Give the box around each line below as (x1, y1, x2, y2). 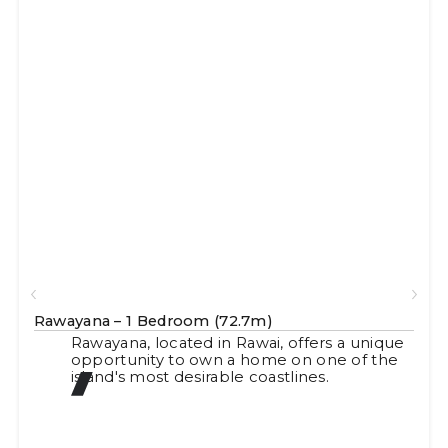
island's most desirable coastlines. (70, 368, 330, 387)
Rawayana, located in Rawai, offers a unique (70, 334, 405, 353)
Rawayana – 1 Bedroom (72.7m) (33, 311, 274, 330)
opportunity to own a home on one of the (70, 351, 399, 370)
